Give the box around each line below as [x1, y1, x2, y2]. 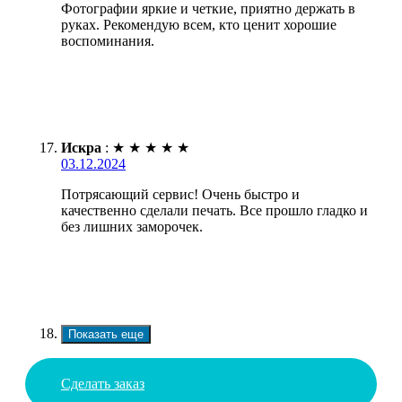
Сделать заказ [61, 376, 144, 392]
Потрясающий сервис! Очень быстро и [61, 187, 300, 203]
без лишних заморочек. [61, 219, 203, 235]
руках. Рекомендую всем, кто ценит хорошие [61, 17, 336, 33]
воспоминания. [61, 33, 154, 49]
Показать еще [68, 328, 144, 342]
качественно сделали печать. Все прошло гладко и [61, 203, 368, 219]
